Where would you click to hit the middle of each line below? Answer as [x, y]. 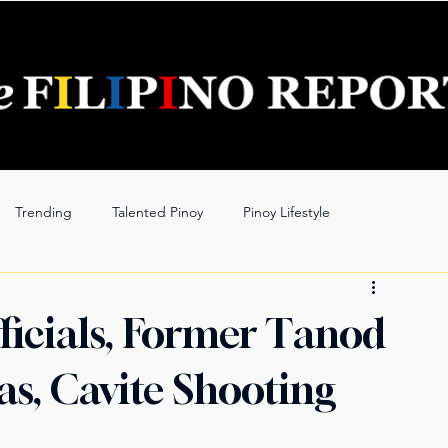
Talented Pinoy [157, 211]
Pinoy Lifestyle [286, 211]
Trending [43, 211]
